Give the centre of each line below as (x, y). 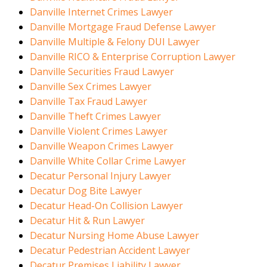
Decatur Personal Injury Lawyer (100, 176)
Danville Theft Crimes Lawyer (95, 117)
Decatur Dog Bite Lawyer (86, 191)
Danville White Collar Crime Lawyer (108, 161)
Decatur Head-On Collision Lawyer (106, 206)
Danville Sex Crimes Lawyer (91, 87)
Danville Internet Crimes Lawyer (101, 12)
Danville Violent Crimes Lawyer (99, 131)
